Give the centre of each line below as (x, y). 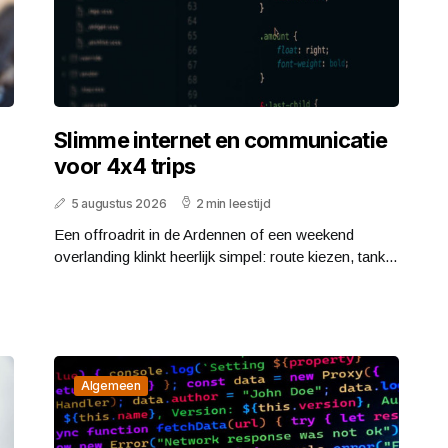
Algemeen (111, 385)
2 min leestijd (233, 203)
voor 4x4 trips (125, 165)
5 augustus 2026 (118, 203)
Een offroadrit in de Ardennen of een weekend (204, 234)
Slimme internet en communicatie (221, 139)
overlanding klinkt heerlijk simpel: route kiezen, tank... (225, 256)
